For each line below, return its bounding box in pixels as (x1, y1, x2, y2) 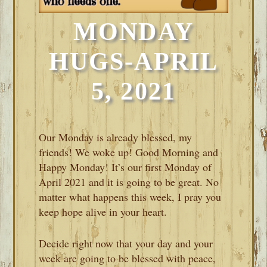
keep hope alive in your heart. (39, 204, 167, 219)
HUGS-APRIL (48, 47, 218, 75)
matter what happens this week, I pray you (39, 189, 222, 204)
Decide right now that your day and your (39, 235, 213, 250)
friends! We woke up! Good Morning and (39, 144, 219, 159)
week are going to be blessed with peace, (39, 250, 216, 265)
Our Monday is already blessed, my (39, 129, 193, 144)
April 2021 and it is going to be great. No (39, 174, 219, 189)
